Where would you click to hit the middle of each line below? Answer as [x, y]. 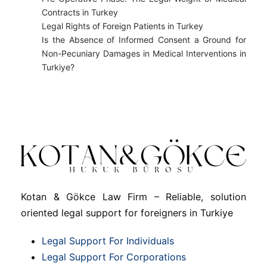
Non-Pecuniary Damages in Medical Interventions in [144, 53]
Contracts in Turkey [80, 12]
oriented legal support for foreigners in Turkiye [127, 212]
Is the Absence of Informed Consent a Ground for [144, 40]
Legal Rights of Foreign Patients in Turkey [122, 26]
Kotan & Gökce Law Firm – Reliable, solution [133, 196]
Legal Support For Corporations [114, 257]
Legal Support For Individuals [108, 240]
